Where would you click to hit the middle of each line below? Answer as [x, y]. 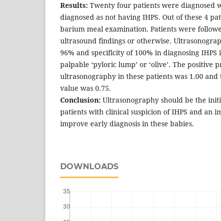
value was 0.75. [86, 88]
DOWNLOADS [89, 166]
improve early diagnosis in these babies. [127, 123]
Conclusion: [80, 100]
